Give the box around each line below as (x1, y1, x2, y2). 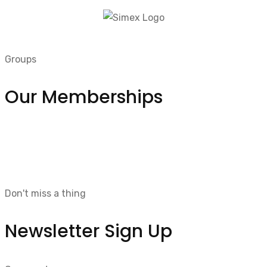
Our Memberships (5, 85, 163, 110)
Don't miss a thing (5, 188, 86, 200)
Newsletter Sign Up (5, 219, 172, 244)
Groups (5, 54, 36, 66)
